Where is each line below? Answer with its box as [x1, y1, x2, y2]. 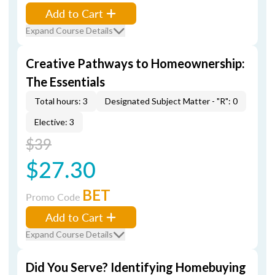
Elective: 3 [34, 117, 74, 127]
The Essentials [26, 74, 105, 89]
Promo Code [26, 190, 82, 204]
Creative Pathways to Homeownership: [26, 56, 245, 71]
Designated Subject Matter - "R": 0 [105, 96, 238, 106]
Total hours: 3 [34, 96, 88, 106]
